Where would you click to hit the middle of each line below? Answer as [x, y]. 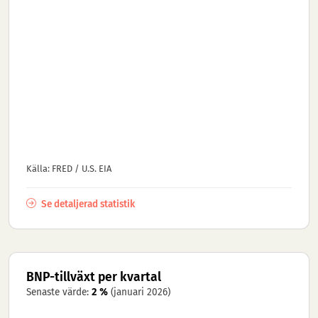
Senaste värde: [59, 292]
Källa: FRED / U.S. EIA [69, 168]
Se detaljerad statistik [87, 204]
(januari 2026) [141, 292]
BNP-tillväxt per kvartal [94, 277]
